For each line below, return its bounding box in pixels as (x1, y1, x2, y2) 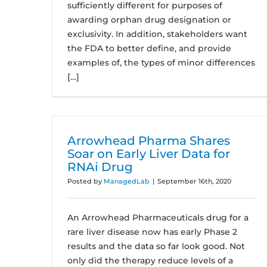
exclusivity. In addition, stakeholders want (67, 29, 247, 39)
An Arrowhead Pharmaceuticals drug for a (67, 212, 249, 223)
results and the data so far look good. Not (67, 241, 245, 252)
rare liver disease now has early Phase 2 (67, 226, 237, 237)
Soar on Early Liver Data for (67, 147, 230, 161)
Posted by (67, 177, 104, 185)
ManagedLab (104, 177, 150, 185)
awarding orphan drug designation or (67, 14, 231, 25)
